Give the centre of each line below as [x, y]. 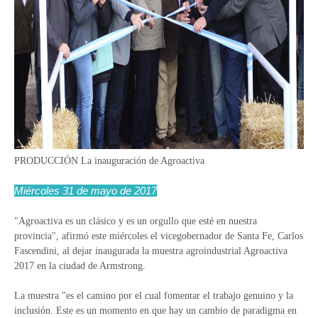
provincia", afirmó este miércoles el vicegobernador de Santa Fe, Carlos [159, 236]
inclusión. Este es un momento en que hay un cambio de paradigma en [155, 311]
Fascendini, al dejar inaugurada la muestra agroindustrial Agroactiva [151, 251]
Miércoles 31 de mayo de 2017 [86, 191]
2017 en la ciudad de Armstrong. [80, 266]
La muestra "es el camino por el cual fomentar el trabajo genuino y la [154, 296]
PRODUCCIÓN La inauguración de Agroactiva [109, 161]
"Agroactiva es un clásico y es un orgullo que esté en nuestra [136, 221]
